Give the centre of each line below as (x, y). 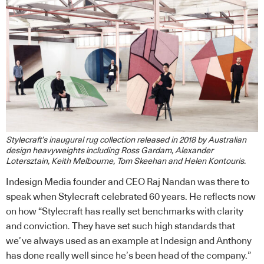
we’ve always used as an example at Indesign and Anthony (129, 241)
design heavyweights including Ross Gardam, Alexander (110, 151)
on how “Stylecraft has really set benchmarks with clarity (125, 212)
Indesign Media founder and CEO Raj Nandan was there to (128, 182)
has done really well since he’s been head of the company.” (128, 256)
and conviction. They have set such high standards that (121, 227)
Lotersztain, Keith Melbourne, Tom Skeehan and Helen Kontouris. (127, 162)
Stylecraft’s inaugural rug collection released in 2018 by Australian (126, 141)
